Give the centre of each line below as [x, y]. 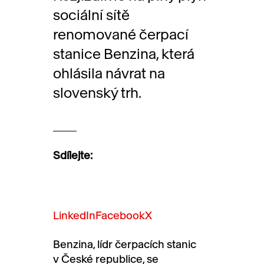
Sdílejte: [73, 155]
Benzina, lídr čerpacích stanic [125, 244]
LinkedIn [74, 215]
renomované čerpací [121, 34]
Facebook [120, 215]
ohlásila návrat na [109, 73]
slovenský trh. [97, 93]
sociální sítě [91, 15]
